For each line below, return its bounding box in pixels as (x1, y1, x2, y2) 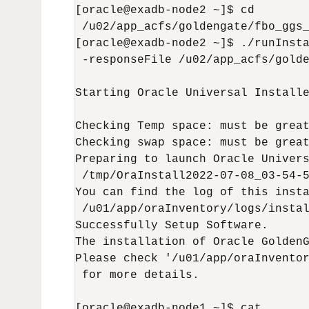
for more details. (75, 269, 199, 281)
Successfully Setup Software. (75, 219, 268, 232)
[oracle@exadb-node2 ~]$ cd (75, 4, 255, 17)
